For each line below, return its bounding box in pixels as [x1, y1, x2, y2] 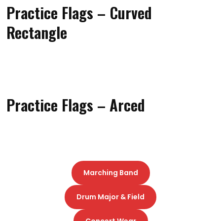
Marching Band [83, 167, 138, 178]
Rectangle [6, 20, 68, 43]
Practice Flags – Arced [6, 93, 146, 116]
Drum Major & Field [76, 191, 145, 202]
